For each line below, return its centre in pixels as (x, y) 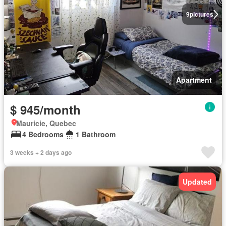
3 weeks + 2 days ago (41, 152)
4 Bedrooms (43, 134)
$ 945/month (45, 109)
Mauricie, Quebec (46, 123)
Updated (197, 182)
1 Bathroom (96, 134)
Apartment (194, 80)
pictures (201, 14)
